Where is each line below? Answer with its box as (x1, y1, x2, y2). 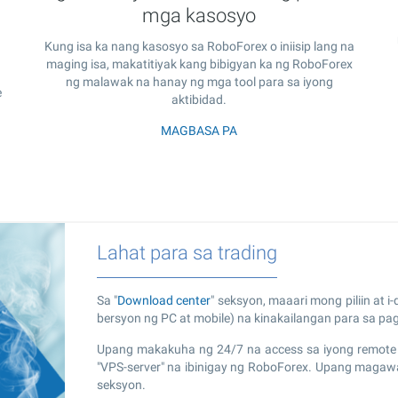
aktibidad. (171, 92, 227, 107)
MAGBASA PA (161, 123, 237, 138)
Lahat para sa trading (96, 241, 277, 264)
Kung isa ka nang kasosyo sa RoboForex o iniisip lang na (44, 38, 354, 53)
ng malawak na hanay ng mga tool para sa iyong (65, 74, 333, 89)
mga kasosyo (142, 4, 256, 27)
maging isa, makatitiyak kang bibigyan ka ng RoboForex (45, 56, 353, 71)
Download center (116, 292, 211, 307)
